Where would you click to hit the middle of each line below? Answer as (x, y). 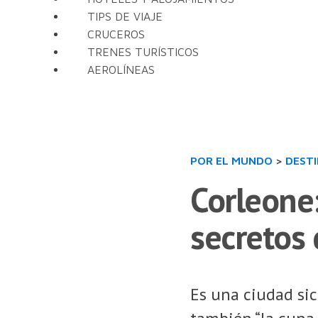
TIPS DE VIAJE (125, 16)
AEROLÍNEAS (121, 70)
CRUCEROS (116, 34)
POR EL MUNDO (231, 160)
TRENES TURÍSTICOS (143, 52)
